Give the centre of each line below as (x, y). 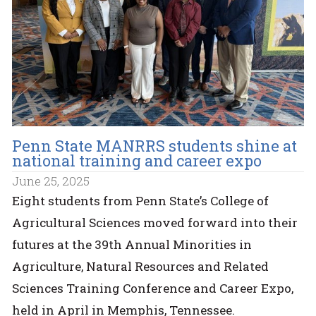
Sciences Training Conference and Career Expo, (153, 288)
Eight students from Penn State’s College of (141, 201)
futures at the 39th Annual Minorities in (132, 245)
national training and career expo (137, 161)
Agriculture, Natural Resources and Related (141, 267)
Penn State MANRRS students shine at (155, 146)
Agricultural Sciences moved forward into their (155, 223)
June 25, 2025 (51, 181)
